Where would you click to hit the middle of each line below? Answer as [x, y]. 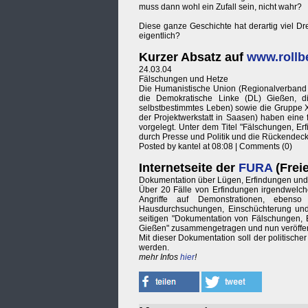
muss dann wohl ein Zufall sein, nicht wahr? [220, 7]
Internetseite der [189, 168]
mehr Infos [159, 257]
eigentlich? [159, 36]
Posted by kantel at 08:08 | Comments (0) [216, 147]
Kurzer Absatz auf [193, 57]
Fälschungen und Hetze [184, 79]
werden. [154, 248]
